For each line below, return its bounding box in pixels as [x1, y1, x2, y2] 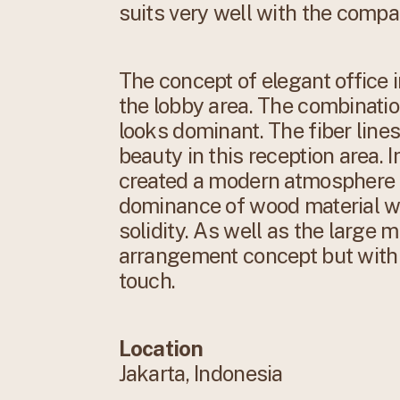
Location [118, 336, 203, 362]
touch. [118, 268, 176, 294]
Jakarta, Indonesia [118, 361, 293, 387]
